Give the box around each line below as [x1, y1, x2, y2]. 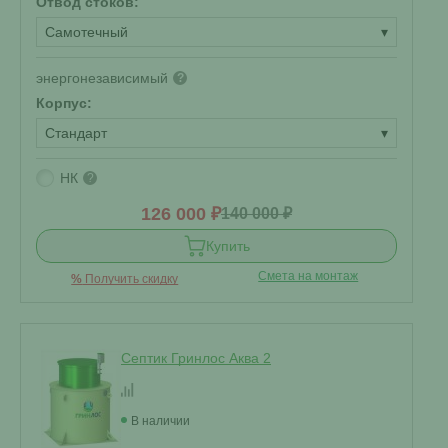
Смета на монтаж [258, 269, 359, 283]
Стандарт [45, 125, 107, 141]
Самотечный [45, 24, 128, 40]
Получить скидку [82, 272, 179, 286]
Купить [205, 238, 250, 254]
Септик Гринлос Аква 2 [121, 350, 271, 366]
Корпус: [36, 95, 92, 111]
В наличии [131, 414, 190, 428]
